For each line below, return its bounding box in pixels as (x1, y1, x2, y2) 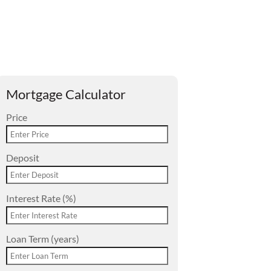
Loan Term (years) (5, 233, 79, 245)
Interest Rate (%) (5, 192, 76, 204)
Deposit (5, 152, 39, 164)
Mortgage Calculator (5, 86, 126, 103)
